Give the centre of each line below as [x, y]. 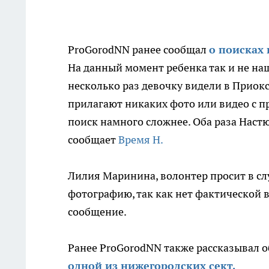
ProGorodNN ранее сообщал [138, 50]
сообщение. [97, 212]
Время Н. [141, 140]
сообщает [93, 140]
